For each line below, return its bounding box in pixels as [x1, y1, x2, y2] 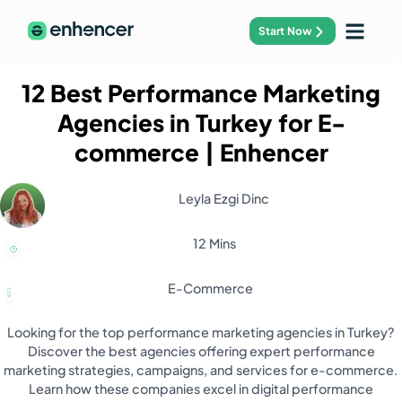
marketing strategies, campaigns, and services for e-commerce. [4, 362, 398, 379]
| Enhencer [198, 137, 328, 168]
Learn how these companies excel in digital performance [29, 380, 373, 398]
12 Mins [193, 234, 236, 251]
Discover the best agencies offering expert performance [27, 343, 375, 360]
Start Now [258, 24, 313, 39]
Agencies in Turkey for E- [57, 108, 345, 138]
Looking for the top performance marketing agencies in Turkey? [7, 324, 395, 341]
